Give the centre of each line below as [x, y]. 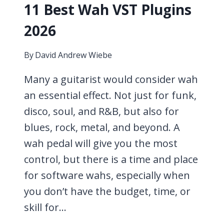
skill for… [45, 207]
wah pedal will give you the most [101, 143]
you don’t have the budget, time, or [107, 191]
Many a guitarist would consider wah [111, 79]
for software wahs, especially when [107, 175]
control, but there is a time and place [111, 159]
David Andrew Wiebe [74, 55]
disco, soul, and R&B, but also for [101, 111]
